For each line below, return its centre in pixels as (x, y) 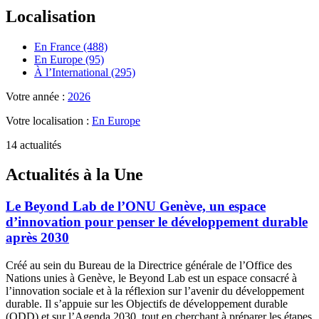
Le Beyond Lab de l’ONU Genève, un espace (136, 206)
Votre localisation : (49, 120)
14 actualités (33, 145)
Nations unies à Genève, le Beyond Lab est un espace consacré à (151, 278)
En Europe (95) (69, 59)
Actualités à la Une (74, 175)
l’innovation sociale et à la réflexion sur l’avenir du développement (155, 291)
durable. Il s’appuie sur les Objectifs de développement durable (147, 304)
